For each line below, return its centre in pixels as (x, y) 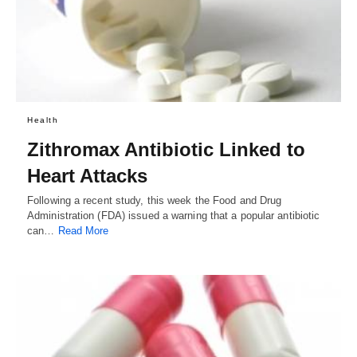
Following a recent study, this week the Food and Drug (155, 200)
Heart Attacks (87, 175)
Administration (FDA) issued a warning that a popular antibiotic (174, 215)
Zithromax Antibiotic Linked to (166, 149)
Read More (83, 230)
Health (43, 120)
